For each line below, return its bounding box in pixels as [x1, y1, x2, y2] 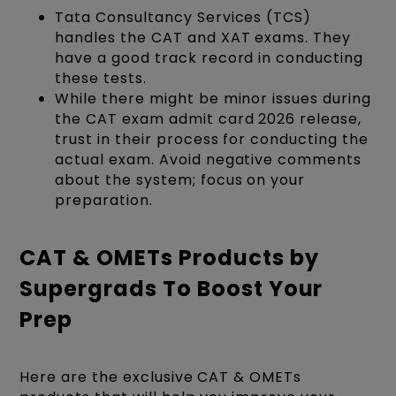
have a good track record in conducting [55, 47, 363, 68]
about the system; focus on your [55, 169, 306, 190]
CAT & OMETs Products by [19, 242, 319, 272]
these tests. [55, 67, 147, 88]
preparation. [55, 189, 153, 210]
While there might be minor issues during [55, 88, 371, 109]
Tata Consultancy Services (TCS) [55, 6, 312, 27]
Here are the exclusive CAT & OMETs [19, 366, 302, 387]
